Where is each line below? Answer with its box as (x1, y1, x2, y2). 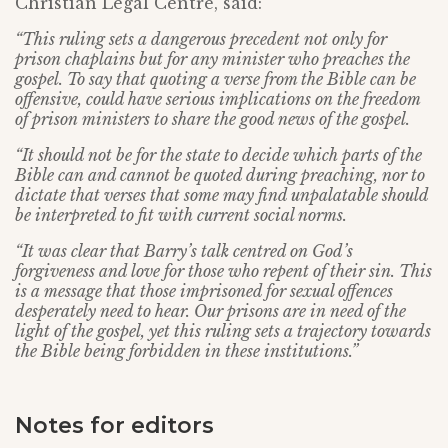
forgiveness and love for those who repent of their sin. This (15, 261, 432, 282)
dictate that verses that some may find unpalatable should (15, 185, 428, 206)
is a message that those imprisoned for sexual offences (15, 281, 393, 302)
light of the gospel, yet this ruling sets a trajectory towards (15, 321, 431, 342)
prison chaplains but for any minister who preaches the (15, 49, 410, 70)
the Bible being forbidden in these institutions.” (15, 341, 358, 362)
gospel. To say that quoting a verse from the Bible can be (15, 69, 416, 90)
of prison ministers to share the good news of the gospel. (15, 109, 410, 130)
